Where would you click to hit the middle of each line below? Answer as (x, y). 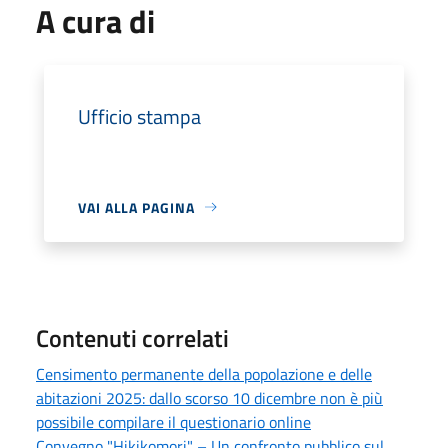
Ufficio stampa (139, 116)
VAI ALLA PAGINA (136, 207)
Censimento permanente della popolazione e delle (204, 373)
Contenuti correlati (132, 337)
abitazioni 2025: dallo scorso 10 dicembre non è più (209, 397)
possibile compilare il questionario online (173, 421)
